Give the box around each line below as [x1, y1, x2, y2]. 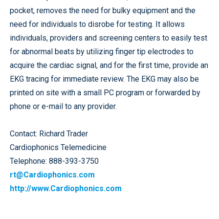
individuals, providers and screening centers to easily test [10, 33, 207, 43]
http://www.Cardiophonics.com [10, 184, 122, 193]
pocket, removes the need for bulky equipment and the [10, 6, 196, 15]
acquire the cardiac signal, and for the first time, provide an [10, 61, 208, 70]
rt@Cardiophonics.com [10, 170, 95, 179]
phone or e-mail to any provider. [10, 102, 117, 111]
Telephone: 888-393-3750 [10, 156, 99, 166]
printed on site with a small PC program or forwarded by [10, 88, 200, 97]
